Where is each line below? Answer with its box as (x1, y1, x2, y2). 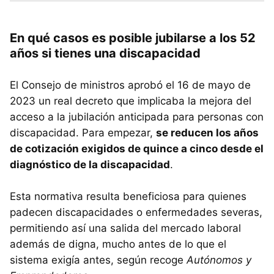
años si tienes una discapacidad (10, 45, 201, 61)
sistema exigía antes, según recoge (10, 253, 183, 266)
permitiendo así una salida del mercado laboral (10, 221, 241, 234)
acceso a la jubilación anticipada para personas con (10, 110, 264, 123)
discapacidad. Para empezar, (10, 126, 156, 139)
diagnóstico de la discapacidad (10, 158, 170, 171)
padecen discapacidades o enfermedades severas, (10, 206, 262, 218)
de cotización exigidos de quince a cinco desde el (10, 142, 264, 155)
